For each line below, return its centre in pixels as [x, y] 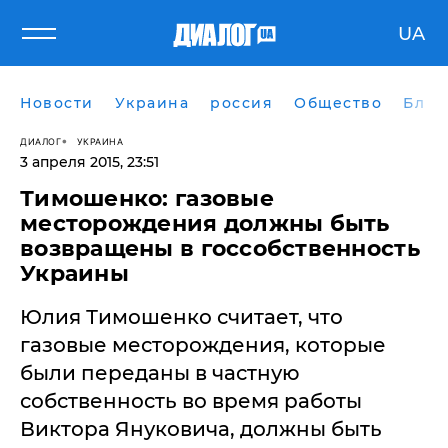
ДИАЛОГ [40, 141]
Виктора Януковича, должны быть [201, 429]
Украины [74, 273]
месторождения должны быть [205, 223]
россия [241, 103]
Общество [338, 103]
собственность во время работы [191, 401]
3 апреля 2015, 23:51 [89, 162]
